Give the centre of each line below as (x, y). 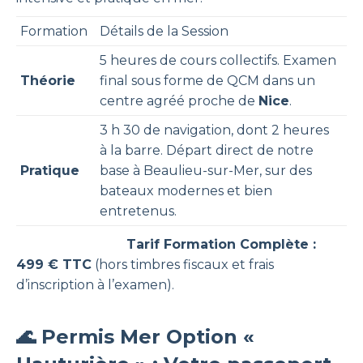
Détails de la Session (164, 31)
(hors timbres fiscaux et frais (183, 265)
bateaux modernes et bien (186, 191)
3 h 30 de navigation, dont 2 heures (214, 130)
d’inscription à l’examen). (95, 285)
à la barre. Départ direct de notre (207, 150)
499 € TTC (54, 265)
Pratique (50, 171)
